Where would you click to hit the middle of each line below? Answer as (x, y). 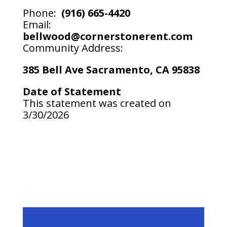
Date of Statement (72, 91)
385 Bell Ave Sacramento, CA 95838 (111, 70)
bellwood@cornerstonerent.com (107, 36)
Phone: (41, 13)
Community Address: (73, 48)
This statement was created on (97, 103)
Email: (37, 25)
